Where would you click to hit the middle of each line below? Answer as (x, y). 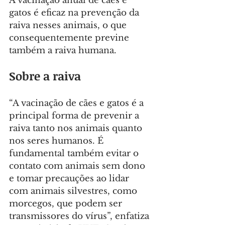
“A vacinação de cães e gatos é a (78, 103)
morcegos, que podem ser (67, 204)
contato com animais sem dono (78, 166)
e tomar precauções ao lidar (70, 179)
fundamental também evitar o (75, 154)
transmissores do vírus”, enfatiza (80, 216)
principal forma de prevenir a (75, 116)
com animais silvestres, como (74, 191)
